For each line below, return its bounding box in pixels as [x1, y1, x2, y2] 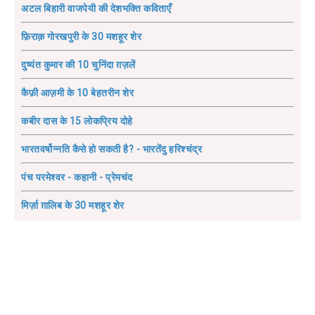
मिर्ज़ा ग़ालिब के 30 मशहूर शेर [21, 200, 124, 212]
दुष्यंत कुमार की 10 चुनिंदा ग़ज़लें [21, 59, 136, 71]
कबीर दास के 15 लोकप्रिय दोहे [21, 115, 133, 127]
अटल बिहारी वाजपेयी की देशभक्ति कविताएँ [21, 3, 171, 15]
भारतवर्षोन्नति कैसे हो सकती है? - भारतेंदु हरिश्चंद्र [21, 143, 202, 155]
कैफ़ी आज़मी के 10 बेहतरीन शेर [21, 87, 134, 99]
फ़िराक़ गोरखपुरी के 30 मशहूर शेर [21, 31, 141, 43]
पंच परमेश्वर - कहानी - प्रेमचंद [21, 172, 133, 184]
